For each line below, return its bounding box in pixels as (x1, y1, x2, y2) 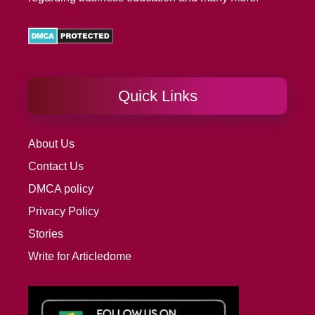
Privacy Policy (28, 205, 99, 218)
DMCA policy (28, 183, 94, 195)
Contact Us (28, 160, 84, 173)
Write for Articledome (28, 250, 131, 263)
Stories (28, 228, 63, 240)
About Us (28, 138, 75, 150)
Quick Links (117, 87, 198, 105)
